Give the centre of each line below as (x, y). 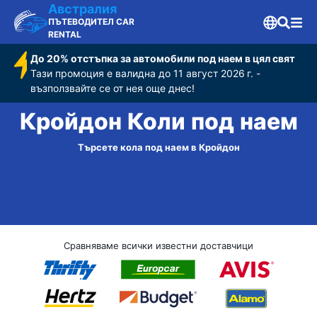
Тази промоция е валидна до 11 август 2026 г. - (146, 73)
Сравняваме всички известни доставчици (158, 246)
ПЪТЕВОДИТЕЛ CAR (91, 22)
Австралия (82, 9)
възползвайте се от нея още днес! (113, 88)
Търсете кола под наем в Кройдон (158, 147)
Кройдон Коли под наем (158, 122)
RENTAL (65, 34)
